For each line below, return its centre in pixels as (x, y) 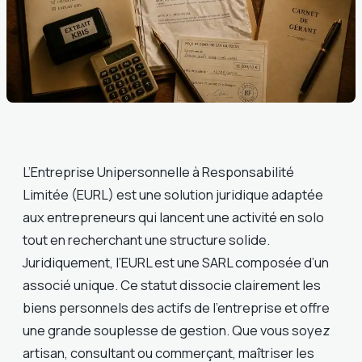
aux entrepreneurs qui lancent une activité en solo (173, 217)
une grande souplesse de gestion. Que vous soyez (177, 330)
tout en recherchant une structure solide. (146, 240)
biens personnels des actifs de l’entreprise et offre (176, 308)
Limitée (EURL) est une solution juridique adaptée (173, 195)
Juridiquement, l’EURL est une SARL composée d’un (176, 263)
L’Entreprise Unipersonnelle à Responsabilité (158, 172)
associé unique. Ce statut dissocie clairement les (172, 285)
